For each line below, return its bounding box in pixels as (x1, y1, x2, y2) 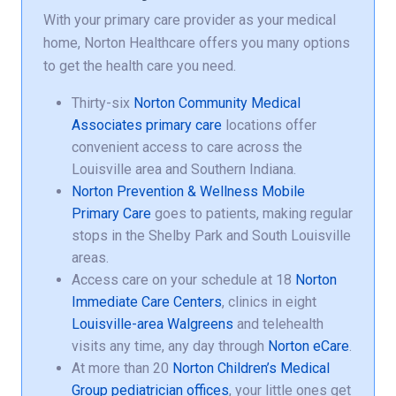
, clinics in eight (222, 293, 316, 310)
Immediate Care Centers (72, 293, 222, 310)
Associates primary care (72, 116, 222, 133)
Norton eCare (268, 337, 349, 354)
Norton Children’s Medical (172, 359, 330, 377)
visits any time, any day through (72, 337, 268, 354)
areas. (72, 248, 109, 266)
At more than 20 (72, 359, 172, 377)
